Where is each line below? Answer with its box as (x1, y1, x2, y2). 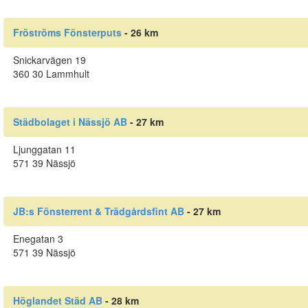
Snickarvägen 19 (12, 53, 86, 67)
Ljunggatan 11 (12, 142, 76, 156)
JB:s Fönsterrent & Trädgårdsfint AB (12, 204, 184, 219)
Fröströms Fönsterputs (12, 25, 122, 40)
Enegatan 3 (12, 231, 63, 245)
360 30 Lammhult (12, 67, 89, 81)
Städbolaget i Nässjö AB (12, 115, 127, 129)
